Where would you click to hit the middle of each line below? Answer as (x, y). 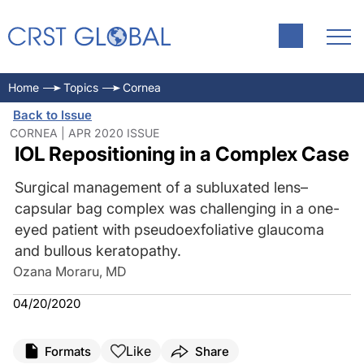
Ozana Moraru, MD (70, 271)
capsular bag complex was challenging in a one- (177, 208)
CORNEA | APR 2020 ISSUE (84, 133)
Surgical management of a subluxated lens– (161, 187)
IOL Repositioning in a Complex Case (182, 154)
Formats (68, 351)
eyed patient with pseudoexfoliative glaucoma (169, 230)
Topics (81, 87)
